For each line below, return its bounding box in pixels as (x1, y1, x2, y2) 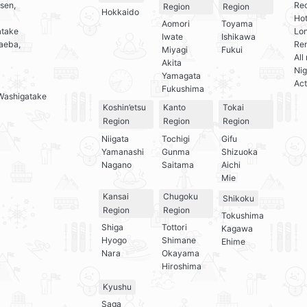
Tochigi (161, 133, 190, 144)
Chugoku (162, 191, 198, 201)
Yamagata (161, 70, 201, 81)
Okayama (161, 248, 199, 259)
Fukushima (161, 83, 204, 94)
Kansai (103, 191, 129, 201)
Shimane (161, 235, 196, 246)
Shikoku (223, 193, 255, 204)
